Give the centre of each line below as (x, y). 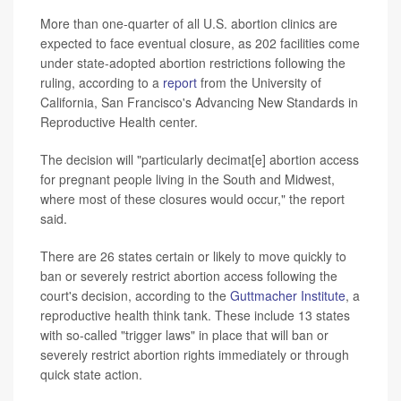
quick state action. (91, 375)
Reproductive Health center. (119, 122)
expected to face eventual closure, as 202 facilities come (200, 43)
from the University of (259, 83)
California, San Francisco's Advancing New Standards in (199, 102)
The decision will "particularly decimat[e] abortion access (200, 160)
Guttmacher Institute (288, 296)
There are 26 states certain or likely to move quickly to (193, 256)
